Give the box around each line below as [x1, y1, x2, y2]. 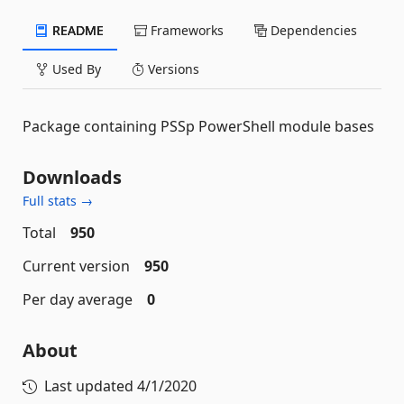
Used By [49, 60, 101, 78]
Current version [23, 256, 130, 276]
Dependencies [267, 22, 357, 39]
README [49, 22, 104, 39]
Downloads [23, 165, 122, 189]
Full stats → [23, 192, 93, 209]
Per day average [23, 289, 133, 309]
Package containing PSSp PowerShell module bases [23, 116, 374, 136]
